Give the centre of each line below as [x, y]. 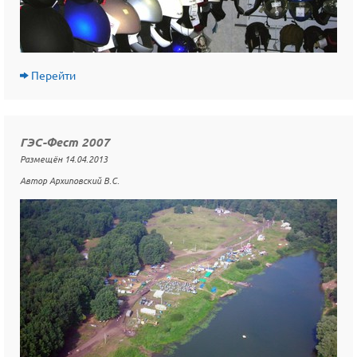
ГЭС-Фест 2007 [65, 142]
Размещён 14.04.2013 [64, 159]
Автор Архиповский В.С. [70, 180]
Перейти [53, 75]
